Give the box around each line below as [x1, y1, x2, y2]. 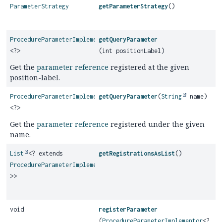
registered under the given [109, 119, 205, 129]
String [161, 93, 182, 100]
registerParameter [99, 206, 158, 213]
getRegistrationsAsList [99, 150, 175, 157]
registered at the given [109, 62, 189, 72]
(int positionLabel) [99, 47, 165, 55]
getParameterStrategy [99, 2, 168, 10]
